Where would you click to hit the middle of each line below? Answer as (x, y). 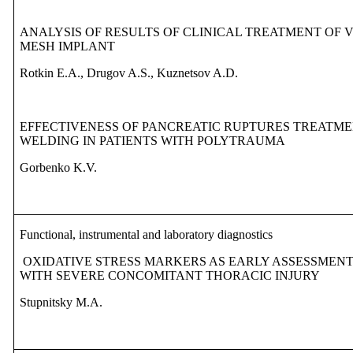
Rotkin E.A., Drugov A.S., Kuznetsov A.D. (129, 73)
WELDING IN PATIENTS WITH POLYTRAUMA (153, 141)
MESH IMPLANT (68, 46)
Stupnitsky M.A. (61, 303)
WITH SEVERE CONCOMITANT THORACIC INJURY (170, 276)
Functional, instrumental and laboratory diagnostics (147, 235)
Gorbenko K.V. (59, 168)
